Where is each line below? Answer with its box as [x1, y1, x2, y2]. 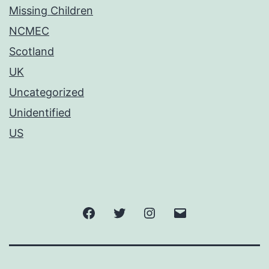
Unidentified [9, 106, 71, 119]
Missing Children [9, 4, 93, 17]
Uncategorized [9, 86, 84, 99]
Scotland [9, 45, 54, 58]
